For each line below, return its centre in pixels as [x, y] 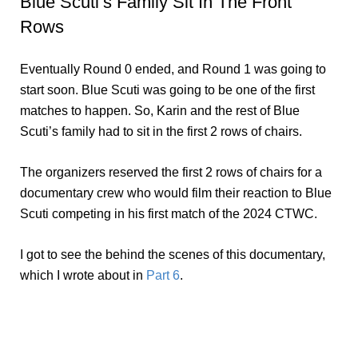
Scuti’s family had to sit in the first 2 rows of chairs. [161, 131]
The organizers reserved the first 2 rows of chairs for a [171, 172]
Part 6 [163, 275]
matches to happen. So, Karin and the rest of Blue [160, 110]
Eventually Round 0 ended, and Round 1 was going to [173, 69]
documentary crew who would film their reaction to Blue [176, 193]
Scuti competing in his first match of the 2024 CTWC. [169, 213]
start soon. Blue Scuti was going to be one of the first [167, 89]
